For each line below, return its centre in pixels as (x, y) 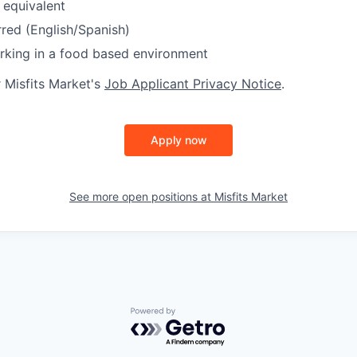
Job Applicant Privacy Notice (193, 84)
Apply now (178, 140)
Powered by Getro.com (200, 315)
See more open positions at (142, 196)
